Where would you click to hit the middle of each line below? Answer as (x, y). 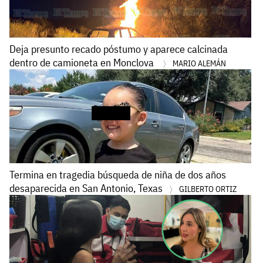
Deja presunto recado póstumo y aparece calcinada (119, 49)
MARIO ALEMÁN (199, 63)
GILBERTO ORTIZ (208, 189)
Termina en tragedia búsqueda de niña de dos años (118, 174)
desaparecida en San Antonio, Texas (87, 188)
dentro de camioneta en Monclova (84, 62)
